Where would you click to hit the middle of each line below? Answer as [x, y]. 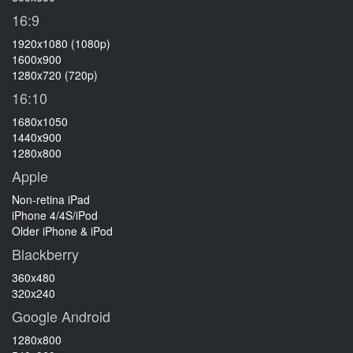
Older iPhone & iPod [62, 230]
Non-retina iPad [51, 199]
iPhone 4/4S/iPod [55, 215]
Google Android [61, 316]
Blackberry [45, 253]
